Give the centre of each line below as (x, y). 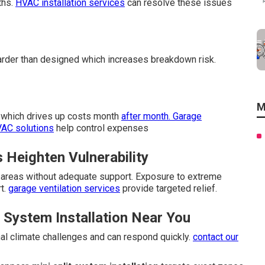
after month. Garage (161, 116)
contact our (216, 237)
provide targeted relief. (169, 188)
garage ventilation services (64, 188)
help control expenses (101, 128)
